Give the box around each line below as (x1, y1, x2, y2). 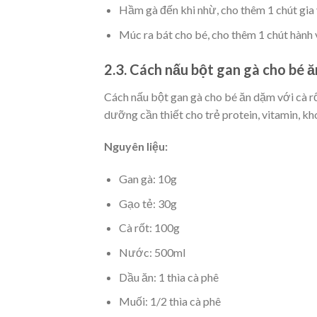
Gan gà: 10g (118, 172, 177, 186)
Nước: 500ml (118, 246, 185, 259)
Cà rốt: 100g (118, 221, 180, 235)
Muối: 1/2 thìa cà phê (118, 294, 221, 309)
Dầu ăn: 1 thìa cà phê (118, 270, 219, 284)
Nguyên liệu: (104, 139, 168, 154)
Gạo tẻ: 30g (118, 196, 177, 210)
